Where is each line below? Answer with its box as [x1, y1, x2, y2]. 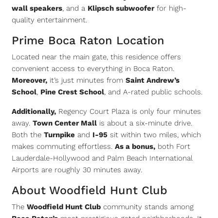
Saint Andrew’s [126, 76, 180, 85]
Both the [12, 130, 44, 139]
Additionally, [12, 107, 56, 116]
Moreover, [12, 76, 47, 85]
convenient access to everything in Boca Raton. [12, 64, 174, 73]
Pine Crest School [40, 88, 104, 96]
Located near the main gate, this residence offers [12, 53, 181, 61]
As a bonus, [115, 142, 155, 151]
